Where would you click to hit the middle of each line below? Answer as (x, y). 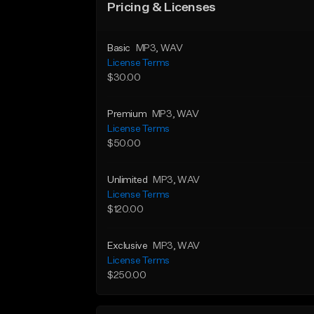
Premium (127, 114)
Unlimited (128, 180)
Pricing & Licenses (162, 8)
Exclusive (128, 246)
